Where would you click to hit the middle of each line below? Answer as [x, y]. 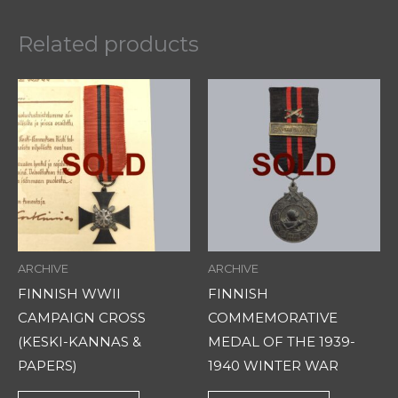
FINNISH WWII [69, 294]
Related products [108, 44]
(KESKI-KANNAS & [80, 342]
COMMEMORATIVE [273, 318]
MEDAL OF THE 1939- [282, 342]
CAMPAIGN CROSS [82, 318]
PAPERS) [48, 366]
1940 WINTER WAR [273, 366]
